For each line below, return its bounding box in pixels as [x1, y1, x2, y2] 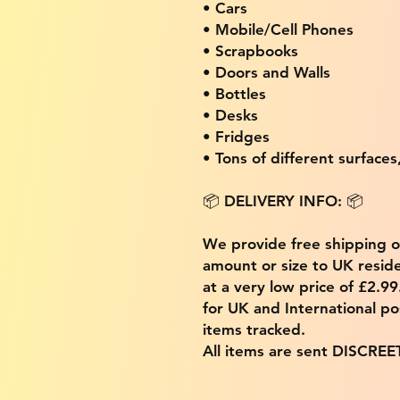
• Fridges [203, 127, 270, 146]
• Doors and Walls [203, 62, 330, 81]
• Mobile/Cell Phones [203, 20, 354, 38]
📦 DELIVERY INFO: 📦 [203, 191, 363, 210]
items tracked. [203, 320, 305, 338]
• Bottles [203, 84, 266, 103]
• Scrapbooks [203, 41, 298, 60]
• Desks [203, 105, 258, 124]
